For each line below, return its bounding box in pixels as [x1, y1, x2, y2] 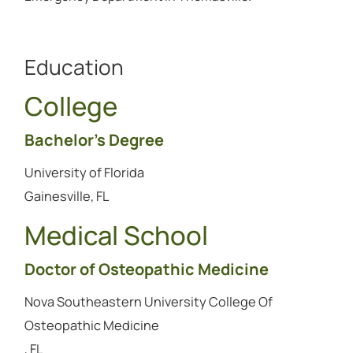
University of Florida [24, 163, 144, 182]
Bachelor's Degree [24, 129, 164, 151]
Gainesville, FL [24, 187, 109, 206]
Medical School [24, 217, 208, 253]
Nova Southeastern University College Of [24, 292, 273, 310]
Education [24, 53, 124, 82]
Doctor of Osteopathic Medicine [24, 258, 269, 280]
